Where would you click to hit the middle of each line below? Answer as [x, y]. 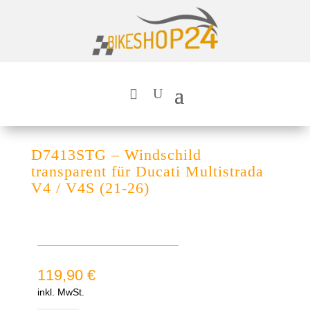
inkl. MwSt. [61, 292]
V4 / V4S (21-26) [90, 188]
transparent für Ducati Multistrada [147, 171]
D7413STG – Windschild [116, 154]
